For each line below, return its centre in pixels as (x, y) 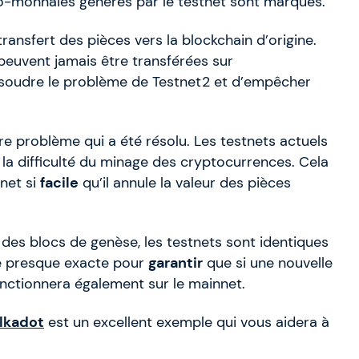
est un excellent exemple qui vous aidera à (187, 323)
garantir (175, 263)
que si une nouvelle (268, 263)
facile (59, 183)
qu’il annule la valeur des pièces (185, 183)
